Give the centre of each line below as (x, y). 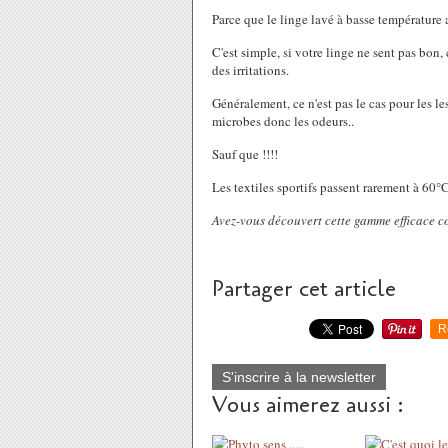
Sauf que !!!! (245, 154)
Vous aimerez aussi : (308, 405)
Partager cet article (304, 289)
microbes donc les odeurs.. (283, 121)
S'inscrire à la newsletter (299, 377)
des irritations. (252, 70)
